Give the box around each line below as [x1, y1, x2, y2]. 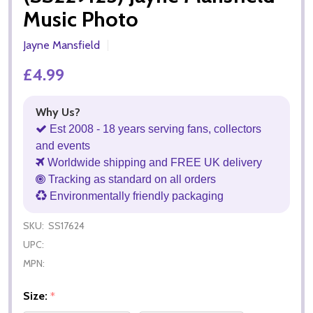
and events [36, 139, 90, 152]
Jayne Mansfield [23, 38, 100, 52]
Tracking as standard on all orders [45, 173, 216, 185]
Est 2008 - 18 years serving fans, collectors [47, 122, 261, 135]
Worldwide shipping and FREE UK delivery [45, 156, 262, 168]
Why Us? [36, 105, 80, 119]
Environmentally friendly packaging [47, 189, 224, 202]
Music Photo [23, 6, 138, 32]
